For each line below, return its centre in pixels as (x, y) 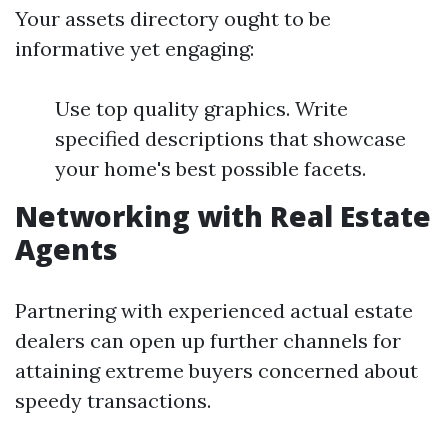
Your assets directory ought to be (173, 18)
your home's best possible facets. (210, 168)
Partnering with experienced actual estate (214, 310)
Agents (66, 249)
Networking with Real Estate (223, 216)
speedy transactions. (113, 400)
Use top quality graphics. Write (201, 108)
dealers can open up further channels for (208, 340)
